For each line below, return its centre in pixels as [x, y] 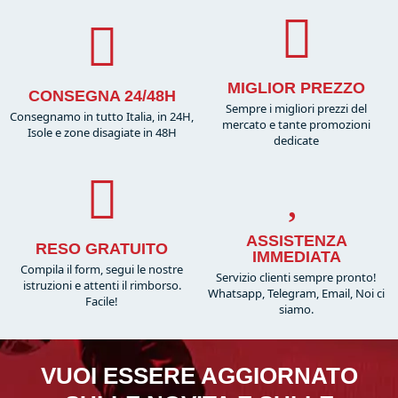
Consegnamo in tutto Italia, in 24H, [102, 116]
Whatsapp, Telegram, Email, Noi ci [296, 293]
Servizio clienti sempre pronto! [296, 277]
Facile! [102, 301]
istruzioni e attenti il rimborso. [102, 285]
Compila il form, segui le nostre [102, 269]
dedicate [296, 140]
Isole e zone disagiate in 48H [102, 132]
